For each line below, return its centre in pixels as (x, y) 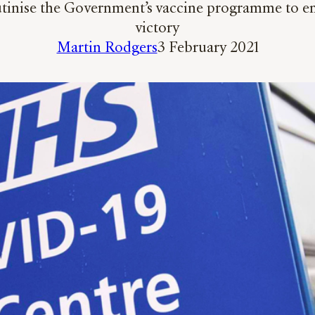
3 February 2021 (208, 48)
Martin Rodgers (107, 48)
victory (157, 28)
